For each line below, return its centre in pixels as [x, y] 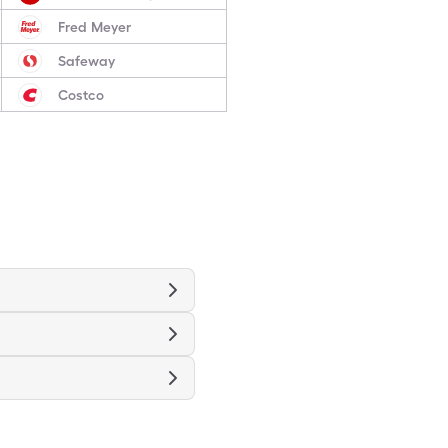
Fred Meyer [94, 26]
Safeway [86, 60]
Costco [80, 94]
